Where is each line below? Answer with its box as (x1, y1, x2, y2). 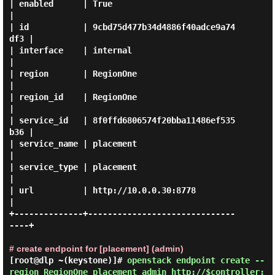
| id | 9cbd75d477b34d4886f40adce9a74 (9, 22, 235, 32)
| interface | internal (9, 45, 132, 55)
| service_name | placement (9, 139, 137, 149)
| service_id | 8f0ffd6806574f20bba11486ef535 (9, 115, 235, 125)
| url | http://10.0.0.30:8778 (9, 185, 196, 195)
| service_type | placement (9, 162, 137, 172)
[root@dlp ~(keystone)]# (9, 255, 127, 265)
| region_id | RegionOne (9, 92, 137, 102)
